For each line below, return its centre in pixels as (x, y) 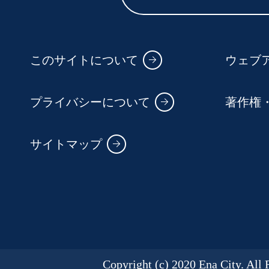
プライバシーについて (90, 102)
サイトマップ (66, 144)
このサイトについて (84, 60)
